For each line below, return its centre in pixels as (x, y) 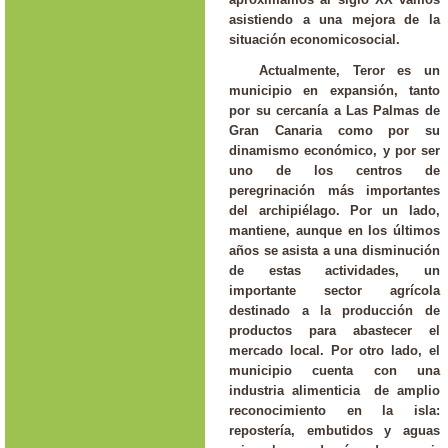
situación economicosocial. (315, 39)
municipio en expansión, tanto (334, 90)
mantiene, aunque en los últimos (334, 230)
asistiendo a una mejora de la (334, 19)
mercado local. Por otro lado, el (334, 350)
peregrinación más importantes (334, 190)
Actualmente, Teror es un (349, 70)
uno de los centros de (334, 170)
